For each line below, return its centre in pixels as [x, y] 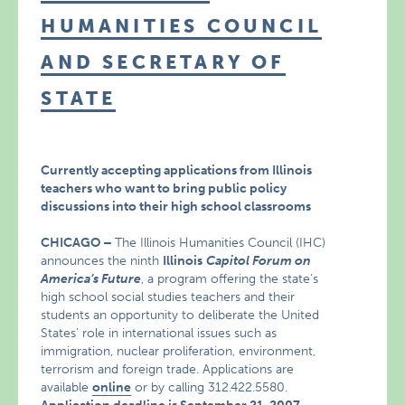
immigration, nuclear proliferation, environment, [179, 351]
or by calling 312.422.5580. [210, 387]
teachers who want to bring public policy [164, 188]
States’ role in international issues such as [159, 333]
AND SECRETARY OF [163, 62]
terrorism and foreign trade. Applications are [168, 369]
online [112, 387]
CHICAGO [71, 243]
